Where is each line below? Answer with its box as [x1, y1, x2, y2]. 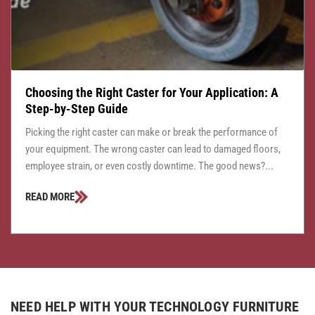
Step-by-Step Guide [25, 101, 128, 117]
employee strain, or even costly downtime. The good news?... [25, 160, 274, 173]
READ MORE [25, 191, 75, 204]
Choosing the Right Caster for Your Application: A [25, 85, 278, 101]
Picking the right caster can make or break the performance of [25, 126, 278, 139]
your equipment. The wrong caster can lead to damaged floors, [25, 143, 281, 156]
